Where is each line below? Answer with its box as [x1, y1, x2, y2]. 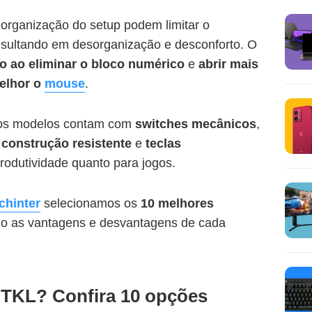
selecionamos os [44, 196, 137, 211]
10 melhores [137, 196, 214, 211]
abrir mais [198, 57, 258, 72]
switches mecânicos [132, 117, 256, 132]
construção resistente [1, 136, 132, 151]
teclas [142, 136, 181, 151]
